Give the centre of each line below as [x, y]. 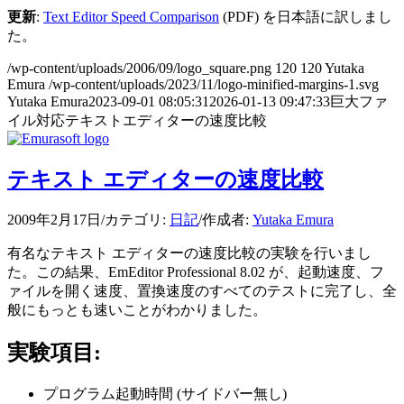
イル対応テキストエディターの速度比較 [137, 120]
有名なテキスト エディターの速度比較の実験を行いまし [189, 253]
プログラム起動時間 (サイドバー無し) [165, 394]
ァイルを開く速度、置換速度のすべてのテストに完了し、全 [202, 291]
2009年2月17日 [54, 220]
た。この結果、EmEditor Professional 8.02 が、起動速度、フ [196, 272]
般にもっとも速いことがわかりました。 [137, 310]
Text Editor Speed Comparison [131, 16]
